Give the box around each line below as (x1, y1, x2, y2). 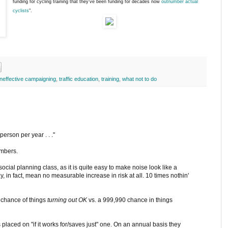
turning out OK (47, 196, 87, 204)
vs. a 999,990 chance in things (87, 196, 173, 204)
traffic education (59, 75, 98, 82)
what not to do (122, 75, 157, 82)
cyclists (13, 8, 30, 14)
